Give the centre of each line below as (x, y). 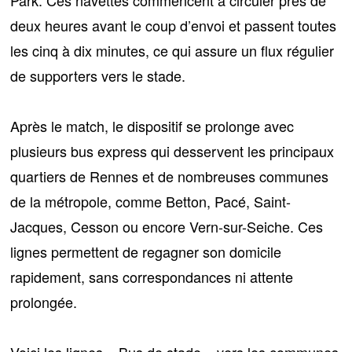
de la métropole (59, 201)
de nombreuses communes (244, 176)
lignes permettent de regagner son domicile (146, 251)
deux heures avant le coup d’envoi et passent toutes (174, 25)
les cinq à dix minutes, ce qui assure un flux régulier (172, 50)
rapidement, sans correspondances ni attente (152, 276)
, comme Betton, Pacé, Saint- (200, 201)
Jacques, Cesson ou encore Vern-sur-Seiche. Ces (167, 226)
